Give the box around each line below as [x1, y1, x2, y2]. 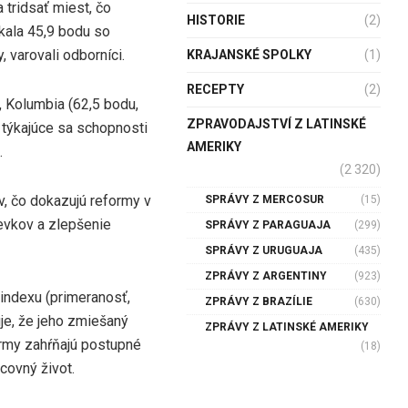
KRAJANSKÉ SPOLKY [186, 46, 311, 62]
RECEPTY [186, 81, 244, 97]
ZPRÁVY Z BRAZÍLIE [204, 294, 312, 308]
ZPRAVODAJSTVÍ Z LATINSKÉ [186, 116, 366, 131]
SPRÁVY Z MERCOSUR [204, 192, 324, 206]
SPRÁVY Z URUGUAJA [204, 243, 322, 257]
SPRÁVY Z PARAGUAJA [204, 218, 331, 231]
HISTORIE [186, 12, 245, 27]
